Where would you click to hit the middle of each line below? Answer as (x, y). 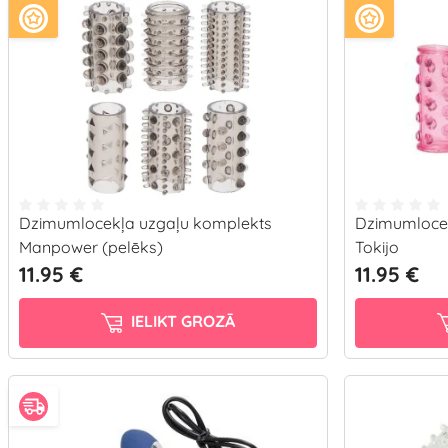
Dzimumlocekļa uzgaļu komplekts (145, 223)
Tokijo (377, 247)
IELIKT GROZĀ (180, 321)
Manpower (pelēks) (91, 247)
